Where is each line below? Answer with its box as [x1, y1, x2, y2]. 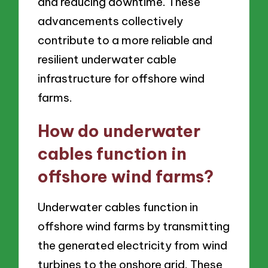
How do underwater [38, 120, 201, 142]
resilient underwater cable [38, 52, 177, 67]
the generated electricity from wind [38, 237, 228, 252]
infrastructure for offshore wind [38, 71, 205, 86]
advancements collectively [38, 14, 184, 29]
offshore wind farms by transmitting [38, 218, 230, 233]
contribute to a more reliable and [38, 33, 213, 48]
